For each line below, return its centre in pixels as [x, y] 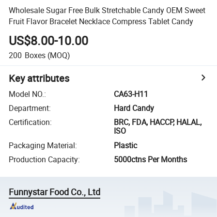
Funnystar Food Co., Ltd [55, 192]
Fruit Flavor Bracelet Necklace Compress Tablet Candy [101, 21]
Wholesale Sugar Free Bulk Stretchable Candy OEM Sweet [107, 10]
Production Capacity [44, 160]
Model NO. [27, 94]
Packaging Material [42, 145]
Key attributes [39, 78]
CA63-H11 [131, 94]
